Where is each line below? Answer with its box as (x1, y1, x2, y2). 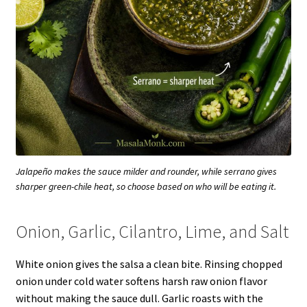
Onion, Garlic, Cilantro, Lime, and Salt (15, 221, 288, 243)
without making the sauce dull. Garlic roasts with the (15, 291, 263, 306)
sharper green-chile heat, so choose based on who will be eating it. (16, 180, 276, 193)
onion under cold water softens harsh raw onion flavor (15, 274, 267, 288)
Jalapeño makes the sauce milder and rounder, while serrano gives (16, 165, 277, 178)
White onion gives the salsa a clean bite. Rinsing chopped (15, 257, 282, 271)
